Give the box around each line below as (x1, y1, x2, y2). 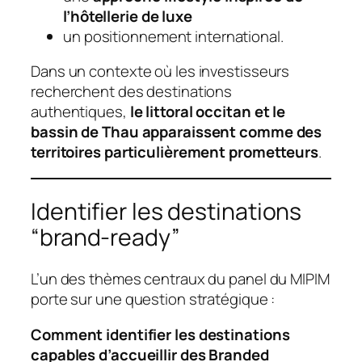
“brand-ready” (31, 221, 180, 253)
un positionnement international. (63, 25, 284, 47)
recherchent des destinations (31, 81, 233, 103)
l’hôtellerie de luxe (63, 5, 192, 27)
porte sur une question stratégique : (31, 288, 276, 310)
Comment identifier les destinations (31, 323, 290, 345)
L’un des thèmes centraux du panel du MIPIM (31, 268, 330, 290)
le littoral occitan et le (129, 101, 286, 123)
